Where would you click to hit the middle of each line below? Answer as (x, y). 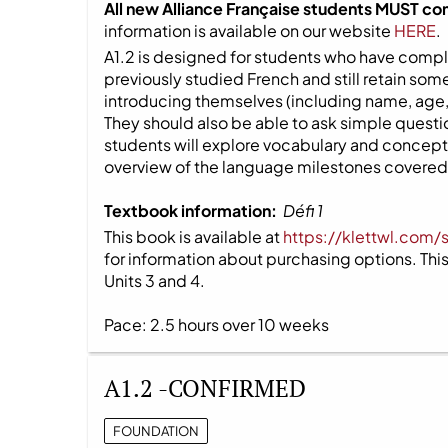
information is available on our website (249, 30)
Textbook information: (193, 210)
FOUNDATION (156, 431)
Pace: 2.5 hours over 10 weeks (216, 324)
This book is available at (193, 236)
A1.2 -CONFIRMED (205, 387)
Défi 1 (303, 210)
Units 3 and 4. (154, 280)
